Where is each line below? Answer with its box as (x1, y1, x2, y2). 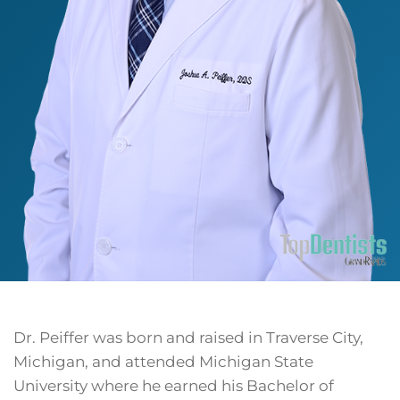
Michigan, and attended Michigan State (13, 353, 313, 371)
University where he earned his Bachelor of (13, 377, 334, 396)
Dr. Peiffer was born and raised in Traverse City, (13, 329, 363, 347)
